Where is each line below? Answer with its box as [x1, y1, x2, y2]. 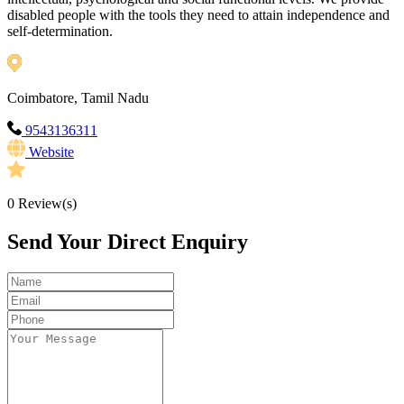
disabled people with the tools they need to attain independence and [7, 7, 390, 23]
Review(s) [14, 196, 77, 212]
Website [29, 144, 74, 161]
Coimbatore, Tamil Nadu [7, 90, 149, 106]
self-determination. [7, 23, 113, 40]
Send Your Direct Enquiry [7, 230, 248, 254]
